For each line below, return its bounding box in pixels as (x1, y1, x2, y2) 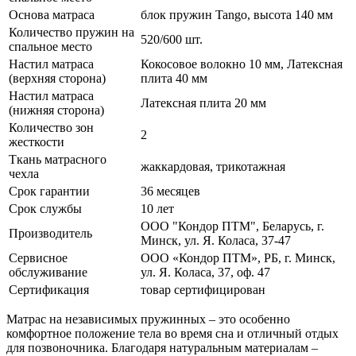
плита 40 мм (141, 71, 207, 85)
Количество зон (9, 120, 94, 134)
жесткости (9, 134, 64, 149)
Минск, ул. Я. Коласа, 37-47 (141, 233, 291, 247)
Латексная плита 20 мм (141, 95, 266, 110)
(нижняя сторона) (9, 103, 104, 117)
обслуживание (9, 265, 87, 279)
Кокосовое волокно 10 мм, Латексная (141, 56, 342, 71)
